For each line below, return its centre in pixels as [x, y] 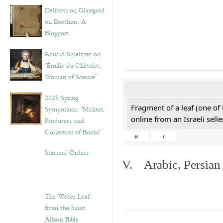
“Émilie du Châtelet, [73, 66]
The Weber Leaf [67, 197]
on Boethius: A [65, 22]
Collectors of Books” [73, 132]
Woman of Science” [71, 77]
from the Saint [65, 208]
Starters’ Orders [66, 153]
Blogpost [57, 33]
